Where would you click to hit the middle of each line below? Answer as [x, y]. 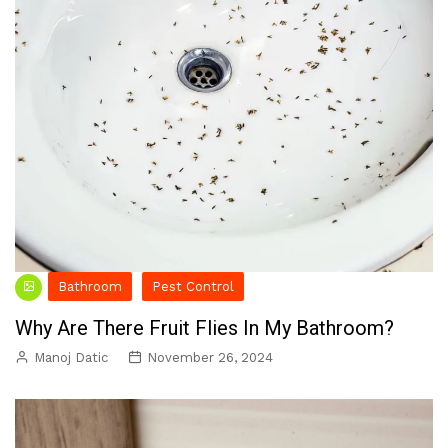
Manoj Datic [71, 357]
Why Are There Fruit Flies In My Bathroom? [204, 328]
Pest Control [193, 286]
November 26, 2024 [210, 357]
